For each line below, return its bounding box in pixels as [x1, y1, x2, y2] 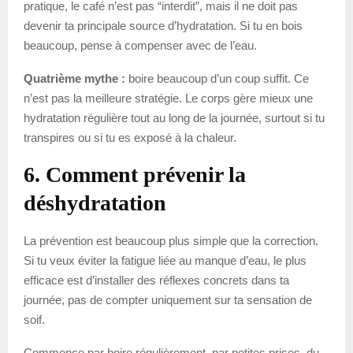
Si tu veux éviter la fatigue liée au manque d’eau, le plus [24, 254, 307, 268]
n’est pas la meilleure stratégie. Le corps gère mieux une [24, 91, 313, 106]
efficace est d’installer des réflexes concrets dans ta [24, 273, 289, 288]
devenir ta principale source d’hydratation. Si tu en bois [24, 19, 303, 33]
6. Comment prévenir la [24, 162, 246, 188]
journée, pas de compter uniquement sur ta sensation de [24, 293, 312, 307]
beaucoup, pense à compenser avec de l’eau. [24, 39, 257, 53]
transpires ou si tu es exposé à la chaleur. [24, 131, 236, 145]
